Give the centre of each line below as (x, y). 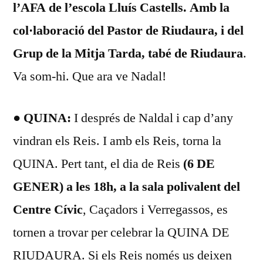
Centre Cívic (48, 209)
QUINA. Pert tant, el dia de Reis (98, 163)
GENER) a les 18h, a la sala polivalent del (127, 186)
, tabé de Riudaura (192, 53)
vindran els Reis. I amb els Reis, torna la (117, 141)
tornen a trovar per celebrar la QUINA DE (121, 232)
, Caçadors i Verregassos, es (155, 209)
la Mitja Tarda (100, 53)
